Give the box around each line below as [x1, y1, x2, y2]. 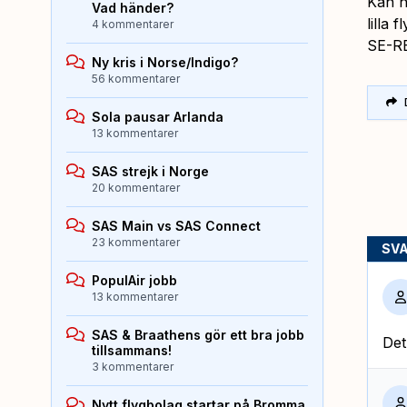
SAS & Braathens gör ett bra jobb [92, 326, 304, 342]
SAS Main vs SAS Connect [92, 217, 261, 233]
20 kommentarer [92, 180, 180, 194]
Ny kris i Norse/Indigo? [92, 54, 238, 70]
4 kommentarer [92, 16, 174, 31]
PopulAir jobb [92, 272, 177, 288]
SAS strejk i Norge [92, 163, 209, 179]
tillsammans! [92, 342, 172, 358]
